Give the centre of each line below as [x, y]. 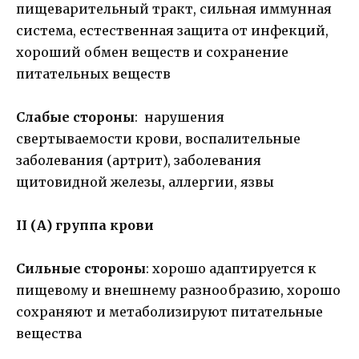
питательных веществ [93, 73]
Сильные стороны [81, 269]
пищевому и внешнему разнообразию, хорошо [178, 290]
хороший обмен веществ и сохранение [152, 52]
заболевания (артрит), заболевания [139, 161]
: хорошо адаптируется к [231, 269]
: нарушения [179, 117]
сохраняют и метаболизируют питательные [169, 312]
